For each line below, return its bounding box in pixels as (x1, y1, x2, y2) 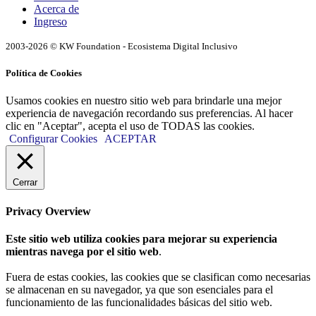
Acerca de (34, 2, 79, 15)
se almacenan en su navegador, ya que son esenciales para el (6, 283, 273, 296)
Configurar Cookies (9, 133, 97, 145)
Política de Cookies (6, 68, 82, 79)
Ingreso (34, 15, 67, 28)
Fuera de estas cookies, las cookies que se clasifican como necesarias (6, 270, 310, 283)
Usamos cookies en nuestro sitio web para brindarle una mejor (6, 95, 281, 107)
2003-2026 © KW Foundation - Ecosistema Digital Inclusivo (6, 40, 238, 51)
